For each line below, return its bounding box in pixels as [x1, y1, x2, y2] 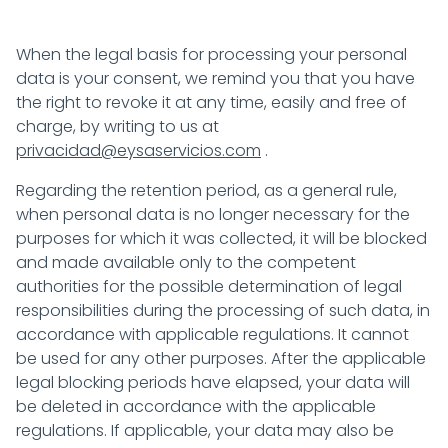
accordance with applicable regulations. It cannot [16, 323, 409, 346]
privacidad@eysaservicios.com [16, 139, 261, 162]
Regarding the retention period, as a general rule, [16, 179, 397, 202]
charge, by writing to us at [16, 115, 219, 138]
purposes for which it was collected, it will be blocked [16, 227, 427, 250]
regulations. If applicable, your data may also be [16, 419, 394, 442]
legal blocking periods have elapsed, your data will [16, 371, 410, 394]
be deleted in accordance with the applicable [16, 395, 376, 418]
